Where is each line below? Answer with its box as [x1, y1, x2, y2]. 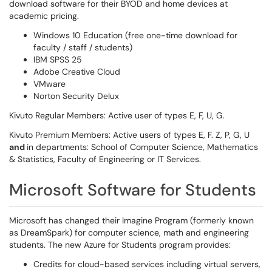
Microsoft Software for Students [9, 179, 256, 200]
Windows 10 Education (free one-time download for [33, 30, 237, 41]
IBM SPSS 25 [33, 54, 82, 65]
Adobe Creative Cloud [33, 66, 120, 77]
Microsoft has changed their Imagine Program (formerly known [9, 215, 254, 226]
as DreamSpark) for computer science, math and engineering [9, 227, 249, 238]
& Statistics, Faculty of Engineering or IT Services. [9, 154, 201, 165]
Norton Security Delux [33, 90, 119, 101]
